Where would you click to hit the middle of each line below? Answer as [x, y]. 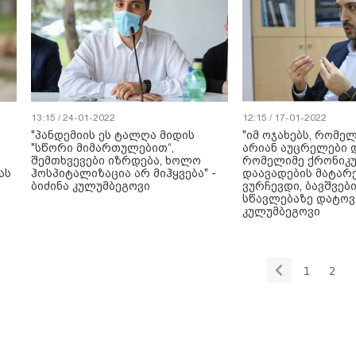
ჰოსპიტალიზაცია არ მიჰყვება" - [124, 173]
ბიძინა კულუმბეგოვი [91, 186]
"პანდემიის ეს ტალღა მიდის [113, 135]
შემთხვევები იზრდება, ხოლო [116, 161]
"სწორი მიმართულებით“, [103, 148]
